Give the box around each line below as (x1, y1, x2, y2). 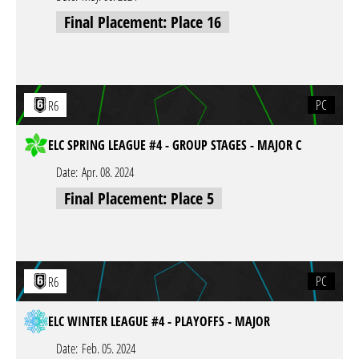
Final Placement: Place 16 (64, 11, 221, 33)
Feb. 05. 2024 (82, 340, 135, 357)
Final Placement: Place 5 (64, 188, 214, 209)
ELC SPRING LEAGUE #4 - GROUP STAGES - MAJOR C (48, 136, 301, 154)
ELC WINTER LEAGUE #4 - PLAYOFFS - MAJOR (48, 313, 270, 330)
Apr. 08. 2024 (82, 163, 134, 181)
